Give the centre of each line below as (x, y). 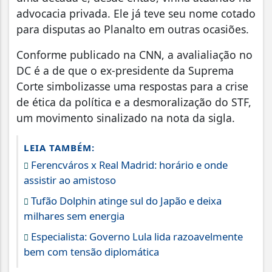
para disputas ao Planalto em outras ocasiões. (133, 29)
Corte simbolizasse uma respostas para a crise (132, 86)
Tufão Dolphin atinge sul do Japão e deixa (125, 201)
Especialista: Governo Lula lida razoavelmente (136, 236)
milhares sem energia (74, 216)
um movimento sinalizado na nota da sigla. (126, 118)
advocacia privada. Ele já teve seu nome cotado (136, 13)
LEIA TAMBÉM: (59, 148)
